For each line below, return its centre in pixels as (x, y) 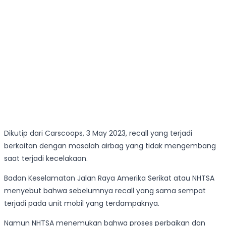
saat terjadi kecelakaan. (46, 159)
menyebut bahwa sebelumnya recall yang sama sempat (105, 191)
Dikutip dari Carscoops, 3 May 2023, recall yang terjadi (98, 133)
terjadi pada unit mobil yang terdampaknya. (82, 204)
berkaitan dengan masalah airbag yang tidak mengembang (110, 146)
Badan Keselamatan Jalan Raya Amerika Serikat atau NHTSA (109, 178)
